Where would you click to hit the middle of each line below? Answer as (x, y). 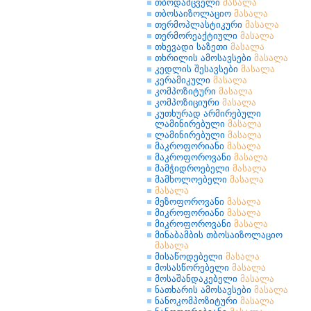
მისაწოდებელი (190, 257)
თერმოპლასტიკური (200, 25)
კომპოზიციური (188, 102)
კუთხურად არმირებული (208, 114)
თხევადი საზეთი (193, 47)
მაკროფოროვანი (194, 157)
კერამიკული (184, 80)
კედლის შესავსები (198, 69)
